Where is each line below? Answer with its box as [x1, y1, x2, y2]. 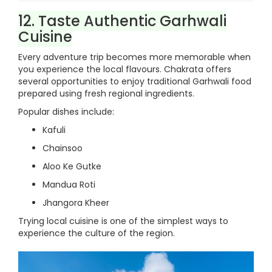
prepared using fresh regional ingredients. [18, 87, 194, 100]
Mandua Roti [42, 178, 95, 191]
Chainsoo [42, 142, 83, 154]
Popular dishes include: [18, 106, 114, 118]
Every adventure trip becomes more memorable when [18, 51, 251, 63]
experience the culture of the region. [18, 227, 175, 239]
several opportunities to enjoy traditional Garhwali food [18, 75, 251, 87]
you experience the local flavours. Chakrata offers [18, 63, 231, 75]
